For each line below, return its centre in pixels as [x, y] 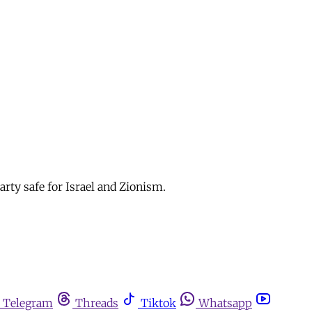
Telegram [28, 303]
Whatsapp [225, 303]
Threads [97, 303]
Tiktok [158, 303]
